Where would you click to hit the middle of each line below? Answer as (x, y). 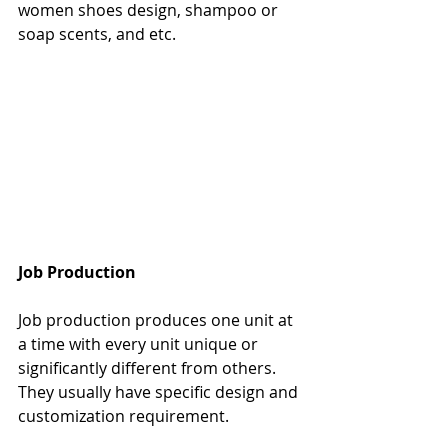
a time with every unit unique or (140, 343)
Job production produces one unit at (157, 319)
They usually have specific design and (160, 391)
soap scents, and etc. (97, 34)
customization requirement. (123, 415)
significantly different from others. (149, 367)
